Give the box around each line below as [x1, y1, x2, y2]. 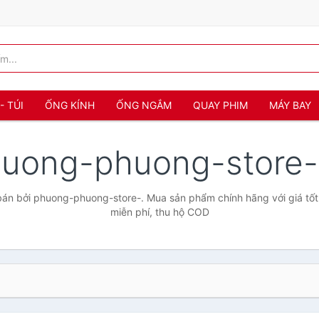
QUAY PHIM [193, 99, 248, 111]
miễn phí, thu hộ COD [110, 206, 209, 218]
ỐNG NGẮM [116, 99, 172, 111]
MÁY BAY [269, 99, 311, 111]
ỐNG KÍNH [45, 99, 95, 111]
